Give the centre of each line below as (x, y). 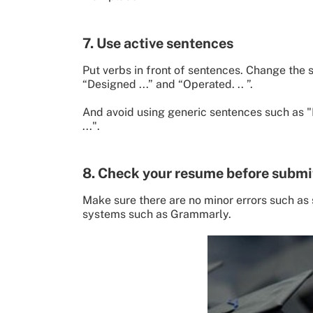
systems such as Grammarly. (157, 214)
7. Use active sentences (158, 43)
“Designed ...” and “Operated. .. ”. (168, 84)
